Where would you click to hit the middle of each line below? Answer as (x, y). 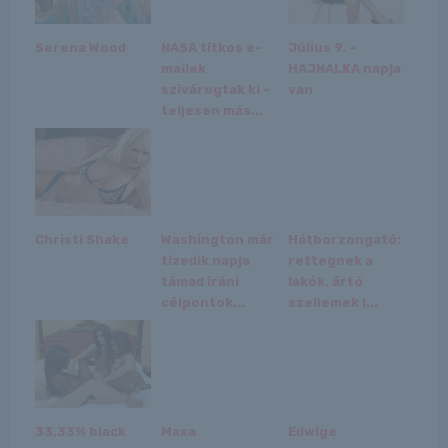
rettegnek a (330, 260)
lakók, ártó (325, 281)
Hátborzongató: (344, 239)
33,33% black (80, 431)
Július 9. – (322, 47)
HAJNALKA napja (344, 68)
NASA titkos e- (212, 47)
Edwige (312, 431)
